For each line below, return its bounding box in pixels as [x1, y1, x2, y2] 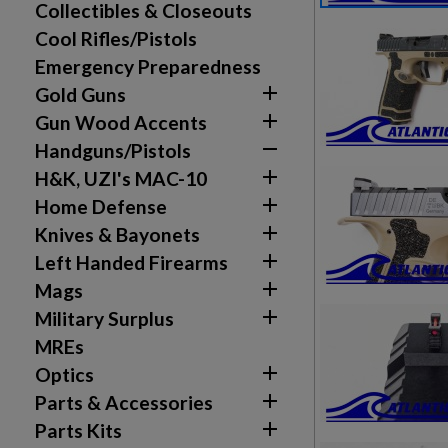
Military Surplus [35, 307, 174, 330]
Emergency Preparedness [35, 55, 261, 78]
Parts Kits [35, 419, 122, 442]
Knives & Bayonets [35, 223, 200, 246]
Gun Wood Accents [35, 111, 207, 134]
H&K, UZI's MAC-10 [35, 167, 207, 190]
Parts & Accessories [35, 391, 213, 414]
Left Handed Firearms [35, 251, 228, 274]
